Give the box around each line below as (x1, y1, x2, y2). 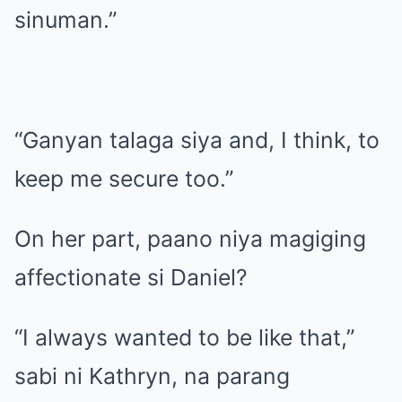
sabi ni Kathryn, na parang (14, 363, 290, 390)
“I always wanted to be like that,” (14, 324, 354, 352)
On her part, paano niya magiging (14, 225, 366, 253)
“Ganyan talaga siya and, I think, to (14, 127, 380, 154)
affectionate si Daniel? (14, 264, 248, 292)
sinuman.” (14, 6, 117, 34)
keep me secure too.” (14, 165, 233, 193)
